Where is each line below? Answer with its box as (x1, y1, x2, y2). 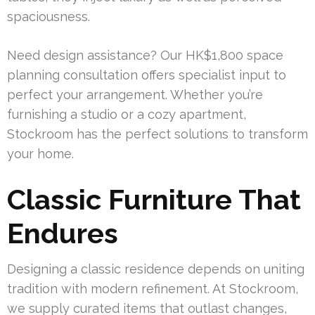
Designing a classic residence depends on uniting (7, 262, 304, 277)
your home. (7, 146, 74, 162)
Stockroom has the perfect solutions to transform (7, 127, 308, 142)
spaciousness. (7, 9, 90, 25)
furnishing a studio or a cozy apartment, (7, 107, 246, 122)
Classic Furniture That (7, 183, 301, 217)
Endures (7, 217, 118, 250)
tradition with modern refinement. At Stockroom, (7, 281, 298, 297)
